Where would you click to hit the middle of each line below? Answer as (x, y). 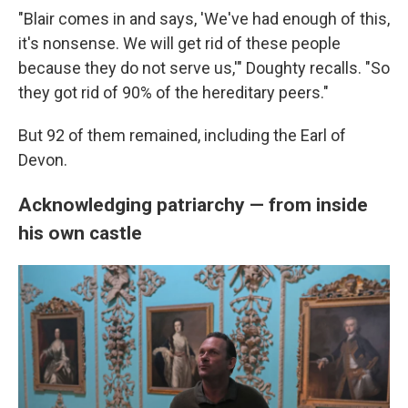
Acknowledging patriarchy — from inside (193, 205)
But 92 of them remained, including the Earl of (182, 136)
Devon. (43, 160)
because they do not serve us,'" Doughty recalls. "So (204, 68)
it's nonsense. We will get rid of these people (179, 44)
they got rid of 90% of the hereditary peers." (173, 93)
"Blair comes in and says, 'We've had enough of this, (204, 19)
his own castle (80, 233)
